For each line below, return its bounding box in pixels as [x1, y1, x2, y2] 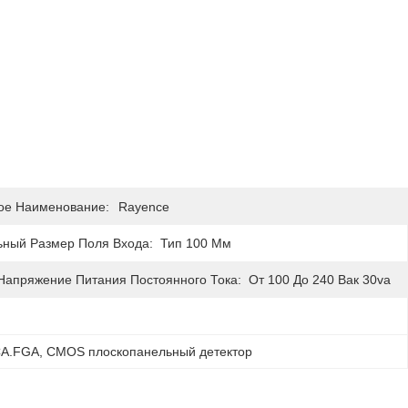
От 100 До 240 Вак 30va [249, 272, 391, 287]
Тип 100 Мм [160, 236, 231, 250]
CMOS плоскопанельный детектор [46, 344, 252, 359]
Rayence [118, 199, 169, 214]
